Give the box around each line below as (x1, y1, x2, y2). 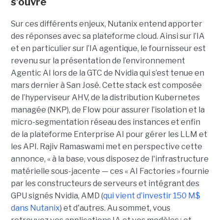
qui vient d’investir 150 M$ (103, 191, 200, 201)
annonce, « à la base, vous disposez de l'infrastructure (10, 154, 209, 164)
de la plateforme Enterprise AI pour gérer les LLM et (10, 130, 207, 139)
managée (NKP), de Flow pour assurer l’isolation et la (10, 105, 205, 115)
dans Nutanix (10, 203, 60, 213)
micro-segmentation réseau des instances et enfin (10, 117, 200, 127)
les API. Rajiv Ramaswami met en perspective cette (10, 142, 202, 152)
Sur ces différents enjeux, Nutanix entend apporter (10, 19, 202, 29)
